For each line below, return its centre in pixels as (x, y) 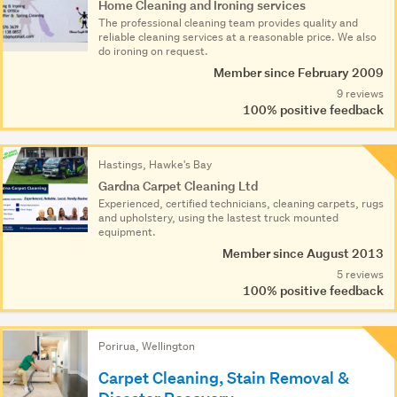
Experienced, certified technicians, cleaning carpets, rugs (241, 204)
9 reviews (360, 93)
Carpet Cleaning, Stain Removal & (224, 378)
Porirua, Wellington (147, 346)
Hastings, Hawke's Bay (155, 165)
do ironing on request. (153, 51)
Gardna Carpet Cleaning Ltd (178, 186)
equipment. (127, 232)
